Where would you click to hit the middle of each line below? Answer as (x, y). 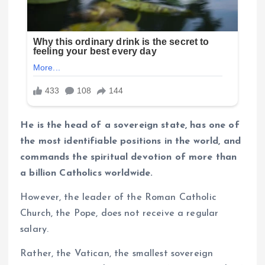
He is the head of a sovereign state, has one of (130, 125)
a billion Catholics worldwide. (87, 173)
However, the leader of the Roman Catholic (118, 197)
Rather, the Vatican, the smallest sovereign (117, 253)
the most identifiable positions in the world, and (130, 141)
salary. (35, 229)
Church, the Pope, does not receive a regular (119, 213)
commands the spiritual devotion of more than (129, 157)
